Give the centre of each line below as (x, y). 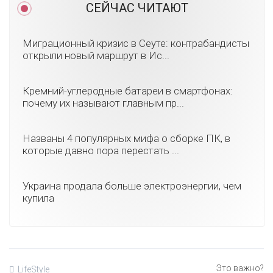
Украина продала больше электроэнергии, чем (132, 186)
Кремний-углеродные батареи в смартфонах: (128, 90)
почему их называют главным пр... (103, 103)
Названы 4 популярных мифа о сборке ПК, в (126, 138)
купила (38, 198)
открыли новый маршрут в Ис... (96, 55)
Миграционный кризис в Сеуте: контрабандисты (136, 43)
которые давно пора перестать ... (101, 150)
